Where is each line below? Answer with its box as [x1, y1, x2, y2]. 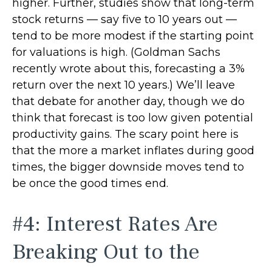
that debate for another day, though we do [12, 95, 245, 109]
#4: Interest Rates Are [12, 210, 218, 239]
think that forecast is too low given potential [12, 111, 253, 125]
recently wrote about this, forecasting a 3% [12, 62, 245, 76]
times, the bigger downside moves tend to [12, 160, 244, 174]
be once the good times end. [12, 177, 168, 191]
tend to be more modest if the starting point [12, 29, 254, 43]
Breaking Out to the [12, 238, 200, 267]
